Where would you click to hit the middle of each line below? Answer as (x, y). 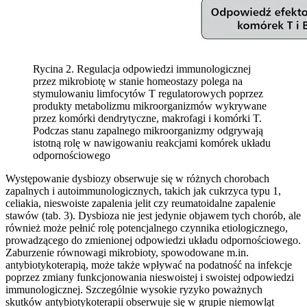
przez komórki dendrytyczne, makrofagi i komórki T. (147, 119)
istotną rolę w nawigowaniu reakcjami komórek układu (152, 143)
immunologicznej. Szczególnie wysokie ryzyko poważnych (134, 290)
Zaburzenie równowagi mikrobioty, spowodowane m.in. (127, 253)
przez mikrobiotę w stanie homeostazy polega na (138, 82)
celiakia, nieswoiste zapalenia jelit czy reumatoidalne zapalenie (140, 204)
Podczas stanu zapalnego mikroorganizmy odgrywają (148, 131)
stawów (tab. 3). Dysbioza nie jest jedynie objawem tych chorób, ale (153, 216)
